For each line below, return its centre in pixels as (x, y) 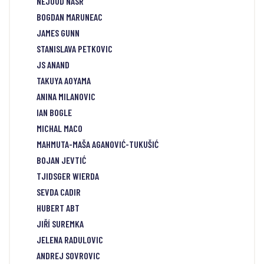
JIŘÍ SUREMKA (60, 224)
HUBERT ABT (58, 208)
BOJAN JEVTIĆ (61, 160)
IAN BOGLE (54, 113)
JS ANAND (53, 65)
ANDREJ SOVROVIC (68, 256)
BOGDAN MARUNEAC (70, 17)
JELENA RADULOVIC (70, 240)
